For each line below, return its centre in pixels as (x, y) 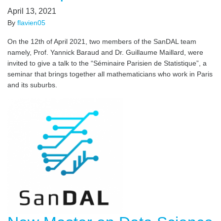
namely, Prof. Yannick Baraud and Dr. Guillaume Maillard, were (105, 52)
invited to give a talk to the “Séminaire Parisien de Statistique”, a (107, 63)
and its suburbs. (33, 85)
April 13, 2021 (32, 11)
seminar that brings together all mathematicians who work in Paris (110, 74)
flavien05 (31, 23)
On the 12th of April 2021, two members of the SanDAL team (102, 41)
